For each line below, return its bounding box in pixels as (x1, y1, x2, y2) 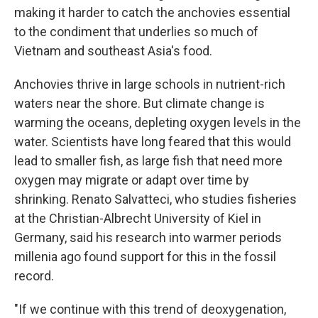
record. (14, 268, 54, 283)
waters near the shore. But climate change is (14, 96, 265, 111)
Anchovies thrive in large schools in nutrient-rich (14, 77, 285, 92)
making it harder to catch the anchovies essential (14, 5, 290, 20)
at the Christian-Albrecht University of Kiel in (14, 211, 261, 226)
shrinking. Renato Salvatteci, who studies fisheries (14, 192, 297, 207)
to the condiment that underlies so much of (14, 24, 258, 39)
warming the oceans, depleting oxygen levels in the (14, 115, 301, 130)
